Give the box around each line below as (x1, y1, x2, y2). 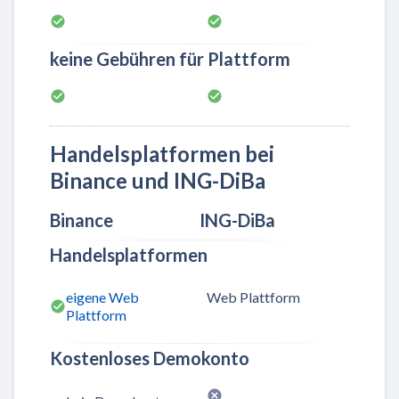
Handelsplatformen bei (50, 141, 274, 167)
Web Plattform (207, 289, 300, 306)
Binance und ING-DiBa (50, 167, 265, 193)
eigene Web (66, 289, 139, 306)
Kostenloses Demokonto (50, 347, 249, 370)
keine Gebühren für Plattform (50, 48, 290, 69)
